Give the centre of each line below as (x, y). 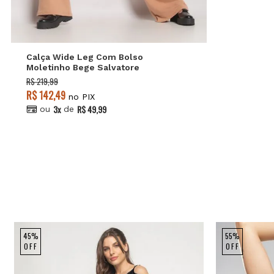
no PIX (80, 96)
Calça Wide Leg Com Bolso (85, 57)
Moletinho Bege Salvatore (83, 67)
